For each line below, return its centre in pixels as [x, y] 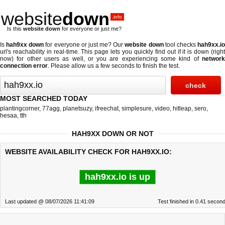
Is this [15, 29]
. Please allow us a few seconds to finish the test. [114, 66]
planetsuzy [77, 108]
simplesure [137, 108]
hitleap [182, 108]
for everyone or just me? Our [84, 45]
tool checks [181, 45]
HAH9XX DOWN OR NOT [113, 134]
